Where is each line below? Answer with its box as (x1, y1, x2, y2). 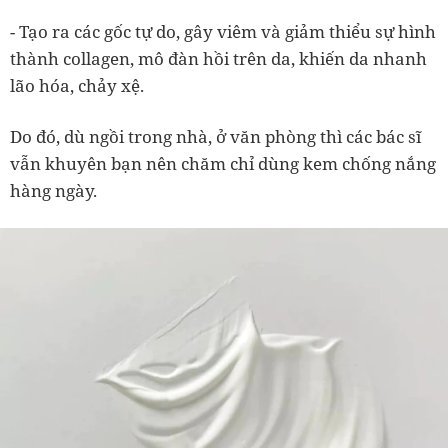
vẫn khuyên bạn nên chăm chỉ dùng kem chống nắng (10, 151, 436, 175)
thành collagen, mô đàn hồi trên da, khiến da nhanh (10, 46, 427, 70)
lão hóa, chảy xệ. (10, 73, 144, 97)
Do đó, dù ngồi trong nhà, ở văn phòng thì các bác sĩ (10, 124, 421, 148)
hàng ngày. (10, 178, 97, 202)
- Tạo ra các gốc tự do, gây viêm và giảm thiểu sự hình (10, 19, 436, 43)
